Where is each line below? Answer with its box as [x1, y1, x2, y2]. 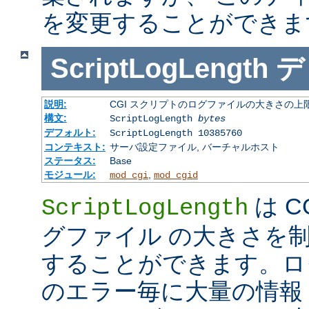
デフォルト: [43, 126, 96, 138]
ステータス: [43, 154, 96, 166]
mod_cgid [153, 169, 198, 181]
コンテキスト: [43, 141, 106, 152]
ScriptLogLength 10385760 [109, 127, 242, 139]
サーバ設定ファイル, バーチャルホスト [109, 141, 279, 152]
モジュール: [43, 168, 96, 180]
